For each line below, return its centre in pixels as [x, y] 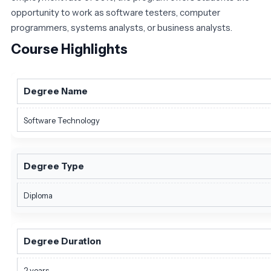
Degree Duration [62, 241]
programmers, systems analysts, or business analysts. [122, 27]
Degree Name [56, 91]
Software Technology [62, 120]
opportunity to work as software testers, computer [116, 12]
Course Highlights [69, 49]
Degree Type [54, 166]
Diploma [38, 195]
